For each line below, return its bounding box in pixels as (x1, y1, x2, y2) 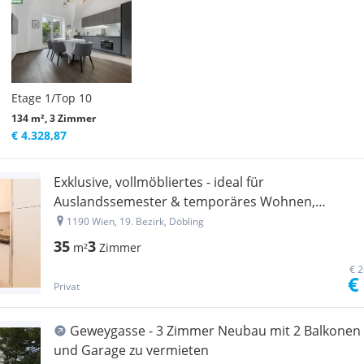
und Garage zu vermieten (54, 341, 209, 359)
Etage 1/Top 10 (11, 90, 92, 106)
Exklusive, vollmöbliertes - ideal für (54, 173, 264, 191)
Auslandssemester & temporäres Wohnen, (54, 193, 315, 210)
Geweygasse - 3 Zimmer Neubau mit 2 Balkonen (70, 322, 361, 340)
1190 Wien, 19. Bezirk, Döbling (67, 214, 204, 228)
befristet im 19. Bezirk (54, 212, 185, 230)
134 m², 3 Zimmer (11, 111, 96, 125)
